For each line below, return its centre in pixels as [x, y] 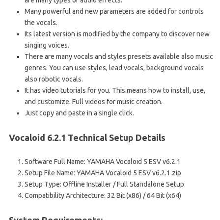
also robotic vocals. [54, 79]
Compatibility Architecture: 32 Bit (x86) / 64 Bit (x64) [103, 196]
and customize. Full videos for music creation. [94, 102]
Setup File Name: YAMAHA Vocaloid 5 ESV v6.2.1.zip [103, 173]
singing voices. [47, 45]
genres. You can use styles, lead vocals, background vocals [114, 68]
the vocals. [41, 23]
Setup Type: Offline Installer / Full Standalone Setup [104, 184]
